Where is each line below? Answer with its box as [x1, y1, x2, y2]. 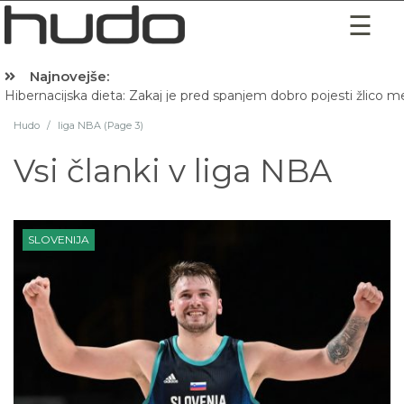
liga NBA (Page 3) [58, 119, 143, 132]
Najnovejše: [29, 68, 109, 85]
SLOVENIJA [28, 233, 89, 246]
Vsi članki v [14, 151, 194, 190]
